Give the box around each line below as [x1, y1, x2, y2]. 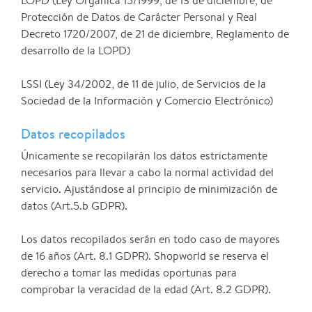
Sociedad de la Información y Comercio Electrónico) [21, 93, 273, 109]
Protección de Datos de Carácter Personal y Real [21, 10, 257, 25]
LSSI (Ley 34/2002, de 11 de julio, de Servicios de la [21, 77, 266, 92]
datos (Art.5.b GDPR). [21, 198, 127, 214]
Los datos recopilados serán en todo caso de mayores [21, 232, 280, 247]
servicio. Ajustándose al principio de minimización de [21, 182, 277, 197]
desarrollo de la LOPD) [21, 43, 130, 58]
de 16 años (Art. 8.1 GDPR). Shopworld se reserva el [21, 249, 269, 264]
